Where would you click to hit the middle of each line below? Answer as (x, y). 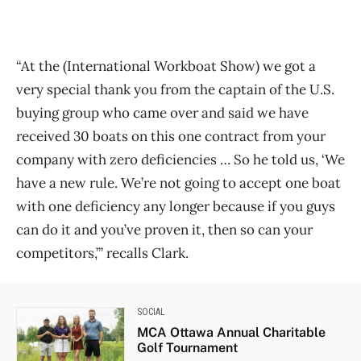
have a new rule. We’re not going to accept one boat (178, 183)
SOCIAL (151, 311)
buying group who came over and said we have (162, 112)
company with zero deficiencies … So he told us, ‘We (180, 159)
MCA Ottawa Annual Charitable (231, 332)
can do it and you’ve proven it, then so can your (164, 229)
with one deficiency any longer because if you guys (176, 206)
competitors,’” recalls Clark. (102, 253)
